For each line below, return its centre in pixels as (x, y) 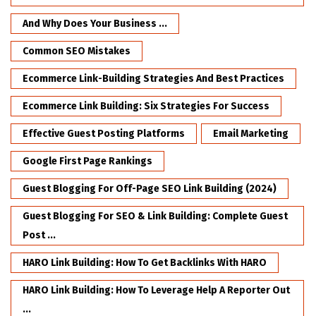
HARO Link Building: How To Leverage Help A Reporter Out (156, 291)
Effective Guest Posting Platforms (104, 134)
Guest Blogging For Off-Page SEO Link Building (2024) (150, 189)
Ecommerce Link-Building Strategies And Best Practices (153, 79)
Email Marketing (251, 134)
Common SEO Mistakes (77, 51)
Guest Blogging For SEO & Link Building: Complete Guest (155, 217)
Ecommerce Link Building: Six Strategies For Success (146, 107)
